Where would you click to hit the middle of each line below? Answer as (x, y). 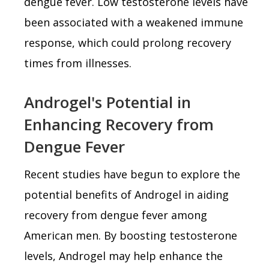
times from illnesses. (78, 63)
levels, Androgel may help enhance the (123, 255)
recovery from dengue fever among (116, 215)
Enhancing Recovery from (119, 124)
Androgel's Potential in (107, 102)
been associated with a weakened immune (134, 22)
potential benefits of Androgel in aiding (126, 194)
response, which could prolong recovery (128, 42)
